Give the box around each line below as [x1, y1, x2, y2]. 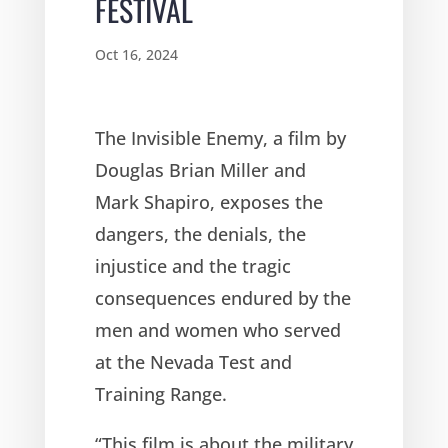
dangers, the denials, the [94, 221, 306, 246]
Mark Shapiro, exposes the [94, 189, 323, 214]
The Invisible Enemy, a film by [94, 125, 346, 150]
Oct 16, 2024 [94, 44, 178, 64]
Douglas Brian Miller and [94, 157, 306, 182]
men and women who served [94, 317, 341, 342]
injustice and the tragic [94, 253, 291, 278]
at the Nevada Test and [94, 349, 292, 374]
